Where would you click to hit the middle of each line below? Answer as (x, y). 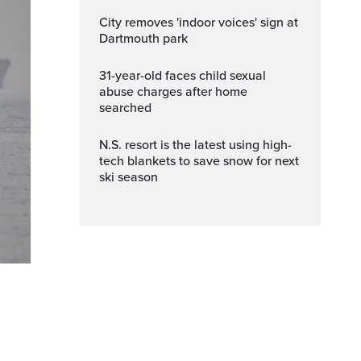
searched (125, 108)
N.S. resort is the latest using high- (105, 145)
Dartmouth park (143, 39)
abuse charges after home (173, 92)
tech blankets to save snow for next (199, 161)
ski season (129, 177)
